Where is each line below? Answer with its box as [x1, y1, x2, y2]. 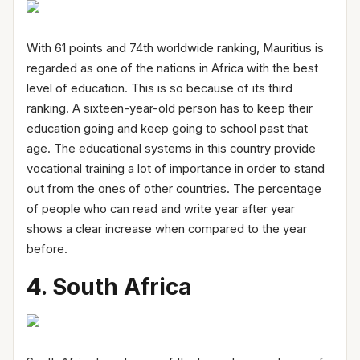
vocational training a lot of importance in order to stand [27, 161, 325, 176]
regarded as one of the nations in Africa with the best [27, 60, 318, 76]
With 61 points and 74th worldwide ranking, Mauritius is [27, 40, 324, 55]
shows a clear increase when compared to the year [27, 221, 307, 236]
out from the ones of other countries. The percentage [27, 181, 321, 196]
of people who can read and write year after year [27, 201, 295, 216]
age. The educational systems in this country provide [27, 141, 316, 156]
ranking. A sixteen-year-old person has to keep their [27, 100, 313, 116]
